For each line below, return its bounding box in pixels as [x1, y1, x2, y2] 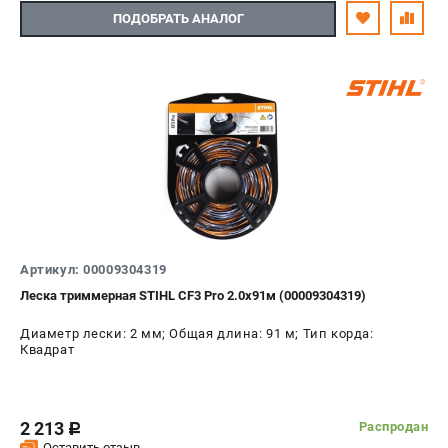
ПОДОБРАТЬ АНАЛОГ [112, 11, 244, 27]
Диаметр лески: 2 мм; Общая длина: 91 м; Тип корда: [20, 325, 374, 341]
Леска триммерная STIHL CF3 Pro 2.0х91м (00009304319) [20, 287, 366, 303]
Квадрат [20, 341, 75, 357]
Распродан [358, 419, 428, 435]
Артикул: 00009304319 [20, 261, 167, 277]
